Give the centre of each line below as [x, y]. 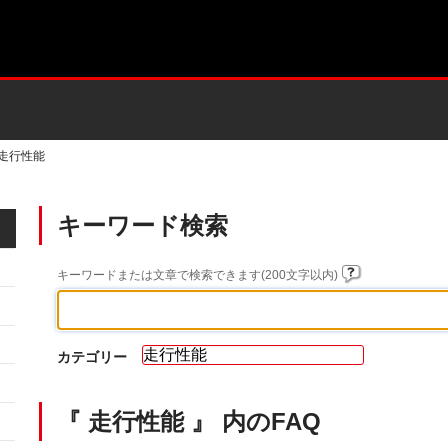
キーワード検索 [142, 225]
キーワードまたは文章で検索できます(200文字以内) [199, 275]
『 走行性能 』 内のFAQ [189, 421]
